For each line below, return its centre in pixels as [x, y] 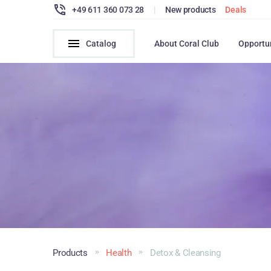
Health [119, 253]
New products [190, 9]
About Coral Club [187, 44]
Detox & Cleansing [185, 253]
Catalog [101, 44]
